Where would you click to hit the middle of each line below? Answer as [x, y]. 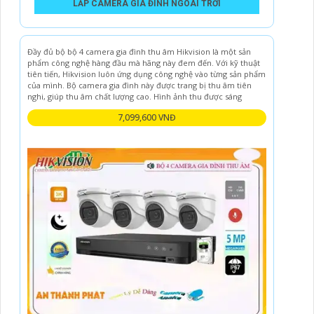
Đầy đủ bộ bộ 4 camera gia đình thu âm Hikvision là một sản [139, 51]
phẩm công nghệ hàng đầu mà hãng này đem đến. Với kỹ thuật [144, 62]
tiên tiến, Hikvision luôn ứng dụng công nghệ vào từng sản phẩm [146, 74]
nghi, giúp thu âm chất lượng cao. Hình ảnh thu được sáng [135, 96]
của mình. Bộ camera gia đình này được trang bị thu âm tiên [139, 85]
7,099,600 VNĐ [147, 117]
